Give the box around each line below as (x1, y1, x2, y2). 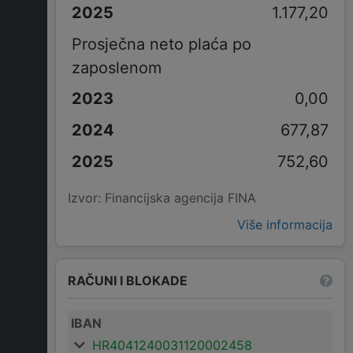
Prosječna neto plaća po (71, 34, 251, 54)
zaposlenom (71, 58, 162, 77)
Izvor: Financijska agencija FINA (68, 190, 256, 206)
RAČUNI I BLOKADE (68, 272, 188, 288)
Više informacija (237, 217, 333, 233)
